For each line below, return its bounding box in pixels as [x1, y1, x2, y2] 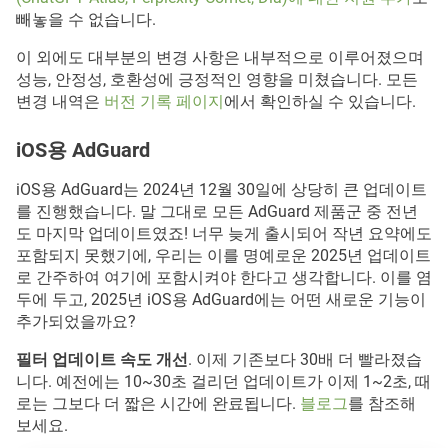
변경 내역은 [16, 92, 104, 112]
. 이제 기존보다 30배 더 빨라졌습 [188, 350, 422, 370]
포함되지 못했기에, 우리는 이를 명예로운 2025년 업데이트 [16, 246, 431, 266]
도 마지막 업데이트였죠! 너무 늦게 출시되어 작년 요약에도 [16, 224, 432, 244]
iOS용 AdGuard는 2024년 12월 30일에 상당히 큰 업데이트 [16, 180, 427, 200]
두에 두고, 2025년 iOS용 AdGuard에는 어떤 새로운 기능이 [16, 290, 426, 310]
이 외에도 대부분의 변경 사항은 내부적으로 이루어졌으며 [16, 48, 424, 68]
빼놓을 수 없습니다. [16, 10, 156, 30]
